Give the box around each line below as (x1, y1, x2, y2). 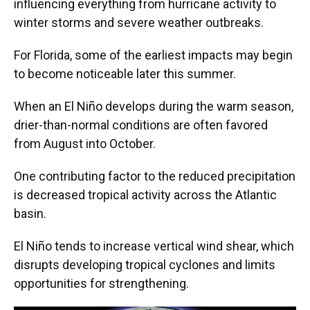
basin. (14, 206, 46, 221)
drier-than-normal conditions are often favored (14, 118, 268, 133)
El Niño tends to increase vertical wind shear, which (14, 239, 294, 254)
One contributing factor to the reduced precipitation (14, 169, 295, 184)
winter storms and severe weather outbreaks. (14, 15, 264, 30)
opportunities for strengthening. (14, 276, 189, 291)
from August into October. (14, 136, 156, 152)
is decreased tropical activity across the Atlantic (14, 188, 277, 203)
